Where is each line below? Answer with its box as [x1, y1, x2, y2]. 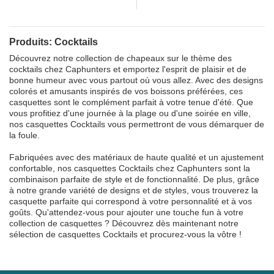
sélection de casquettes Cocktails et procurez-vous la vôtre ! [9, 229, 242, 239]
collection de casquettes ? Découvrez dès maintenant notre [9, 218, 239, 228]
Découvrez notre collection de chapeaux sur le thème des [9, 53, 232, 63]
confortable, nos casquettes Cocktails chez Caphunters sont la [9, 163, 250, 173]
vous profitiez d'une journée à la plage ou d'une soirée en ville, [9, 108, 251, 118]
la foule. [9, 130, 40, 140]
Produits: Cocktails [9, 37, 98, 47]
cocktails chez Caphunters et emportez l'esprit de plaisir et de [9, 64, 246, 74]
